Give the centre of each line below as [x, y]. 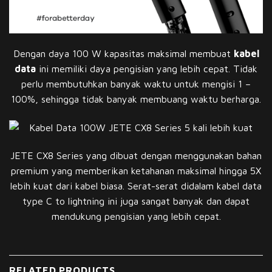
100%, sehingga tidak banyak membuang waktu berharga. [136, 99]
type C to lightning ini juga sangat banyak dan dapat [136, 201]
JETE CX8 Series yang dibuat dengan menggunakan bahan [136, 155]
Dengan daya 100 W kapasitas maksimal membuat [123, 53]
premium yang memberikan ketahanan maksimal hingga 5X [136, 170]
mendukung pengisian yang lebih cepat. [136, 216]
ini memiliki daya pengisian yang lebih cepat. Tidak [147, 68]
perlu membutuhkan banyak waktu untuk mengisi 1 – [136, 83]
